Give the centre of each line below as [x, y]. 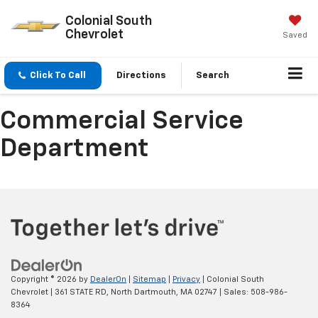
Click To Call [58, 76]
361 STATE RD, [81, 292]
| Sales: [234, 292]
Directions [141, 76]
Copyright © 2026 [45, 279]
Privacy [186, 279]
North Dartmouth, [143, 292]
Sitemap [149, 279]
